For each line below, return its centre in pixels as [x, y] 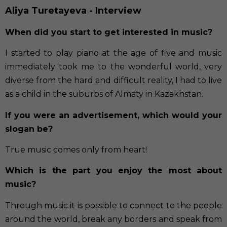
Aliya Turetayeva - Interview [73, 10]
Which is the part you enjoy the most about [113, 171]
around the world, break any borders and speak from [113, 219]
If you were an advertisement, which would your [113, 115]
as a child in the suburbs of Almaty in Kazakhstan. [104, 94]
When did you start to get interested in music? [109, 32]
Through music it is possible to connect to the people [113, 205]
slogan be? [29, 129]
